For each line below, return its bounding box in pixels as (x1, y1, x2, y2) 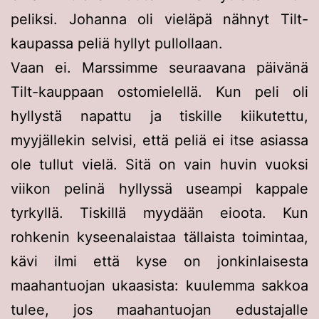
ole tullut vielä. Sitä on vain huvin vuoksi (11, 155, 308, 173)
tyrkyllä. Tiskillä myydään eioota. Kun (11, 204, 308, 221)
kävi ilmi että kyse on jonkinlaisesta (11, 252, 308, 270)
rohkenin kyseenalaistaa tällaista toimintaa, (11, 228, 308, 246)
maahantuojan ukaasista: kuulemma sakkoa (11, 276, 308, 294)
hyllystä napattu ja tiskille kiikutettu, (11, 107, 308, 125)
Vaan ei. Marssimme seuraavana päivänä (11, 58, 308, 76)
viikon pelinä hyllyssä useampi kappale (11, 179, 308, 197)
